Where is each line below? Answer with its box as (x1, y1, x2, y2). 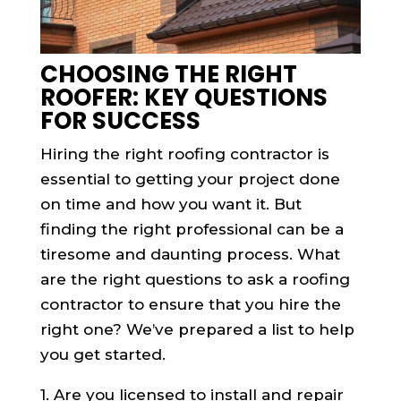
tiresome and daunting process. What (39, 244, 340, 263)
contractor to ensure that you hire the (39, 294, 341, 313)
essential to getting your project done (39, 169, 340, 188)
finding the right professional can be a (39, 219, 344, 238)
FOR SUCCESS (39, 104, 200, 137)
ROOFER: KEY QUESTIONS (39, 81, 328, 114)
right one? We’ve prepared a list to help (39, 320, 354, 338)
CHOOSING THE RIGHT (39, 57, 297, 90)
